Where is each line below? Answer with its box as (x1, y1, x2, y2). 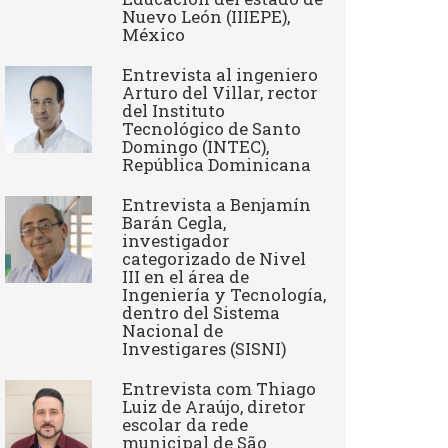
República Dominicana (122, 153, 312, 176)
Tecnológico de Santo (122, 117, 302, 140)
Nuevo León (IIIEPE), (122, 5, 291, 28)
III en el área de (122, 265, 250, 288)
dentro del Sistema (122, 301, 281, 324)
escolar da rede (122, 413, 249, 436)
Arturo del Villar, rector (122, 81, 319, 104)
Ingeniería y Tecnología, (122, 283, 327, 306)
